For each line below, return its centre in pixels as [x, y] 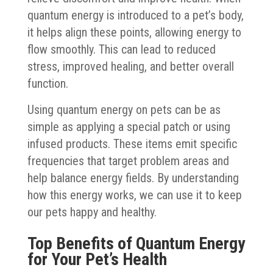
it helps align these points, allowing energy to [134, 32]
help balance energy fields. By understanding [133, 178]
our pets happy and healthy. [92, 212]
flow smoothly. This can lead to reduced [121, 49]
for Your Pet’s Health [97, 259]
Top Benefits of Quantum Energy [136, 243]
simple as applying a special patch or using [129, 126]
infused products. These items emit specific [132, 144]
